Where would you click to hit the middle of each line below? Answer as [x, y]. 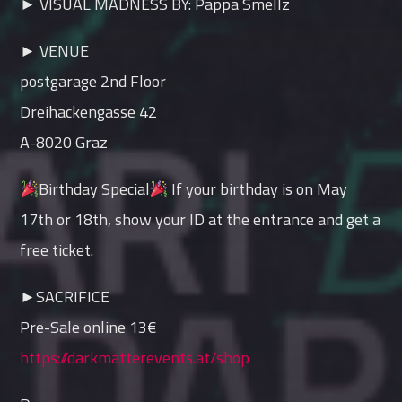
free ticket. [57, 249]
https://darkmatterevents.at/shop [135, 357]
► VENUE [55, 50]
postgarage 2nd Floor [93, 81]
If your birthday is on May [258, 188]
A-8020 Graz [64, 142]
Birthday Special [94, 188]
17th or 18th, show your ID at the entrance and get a [201, 219]
